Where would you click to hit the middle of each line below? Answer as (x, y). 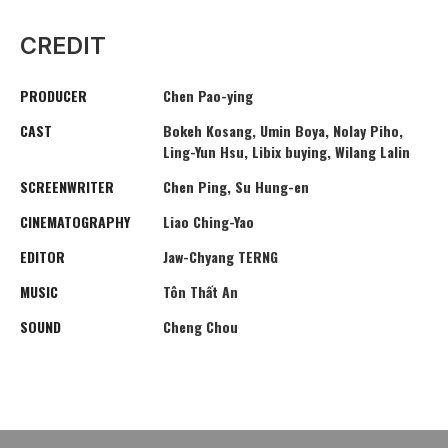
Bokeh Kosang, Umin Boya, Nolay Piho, (282, 131)
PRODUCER (53, 96)
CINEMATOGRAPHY (75, 222)
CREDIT (63, 45)
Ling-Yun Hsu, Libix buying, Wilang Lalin (286, 152)
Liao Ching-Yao (208, 222)
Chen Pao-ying (207, 96)
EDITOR (42, 257)
